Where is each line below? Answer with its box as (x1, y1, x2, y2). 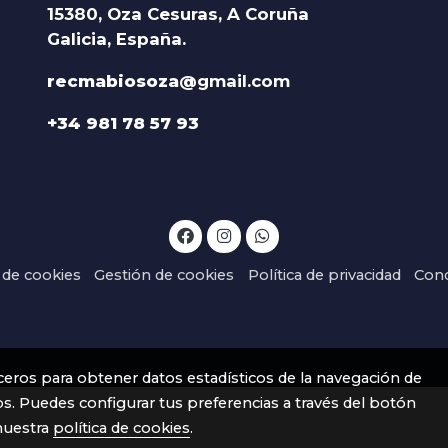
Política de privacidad (247, 265, 401, 284)
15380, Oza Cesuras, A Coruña (46, 4, 309, 25)
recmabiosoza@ (46, 70, 197, 91)
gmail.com (196, 70, 290, 91)
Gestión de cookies (94, 265, 235, 284)
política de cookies (52, 419, 190, 438)
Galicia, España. (46, 29, 186, 50)
